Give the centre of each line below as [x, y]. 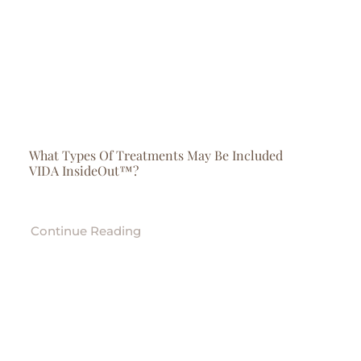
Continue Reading [85, 231]
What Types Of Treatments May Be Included [156, 155]
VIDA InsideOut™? [83, 170]
